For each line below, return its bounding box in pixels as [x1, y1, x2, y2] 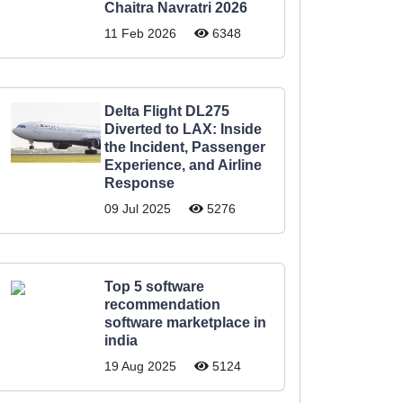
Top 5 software [104, 279, 204, 294]
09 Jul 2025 [104, 201, 171, 216]
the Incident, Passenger [104, 139, 265, 155]
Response [104, 175, 175, 191]
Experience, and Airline [104, 157, 262, 173]
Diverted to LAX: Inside [104, 121, 262, 137]
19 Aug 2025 [104, 359, 176, 373]
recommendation [104, 297, 220, 312]
